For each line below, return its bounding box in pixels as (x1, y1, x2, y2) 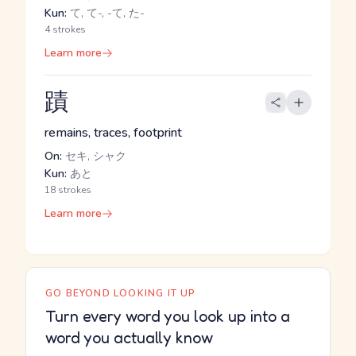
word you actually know (45, 328, 213, 347)
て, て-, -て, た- (67, 6, 145, 21)
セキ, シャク (62, 149, 126, 164)
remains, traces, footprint (44, 124, 182, 141)
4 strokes (44, 23, 86, 36)
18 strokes (44, 184, 91, 196)
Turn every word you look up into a (45, 307, 290, 326)
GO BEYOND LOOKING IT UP (45, 287, 196, 300)
